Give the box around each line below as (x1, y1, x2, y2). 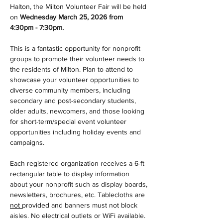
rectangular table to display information (10, 170, 131, 178)
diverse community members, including (10, 86, 132, 94)
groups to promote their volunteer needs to (10, 55, 146, 63)
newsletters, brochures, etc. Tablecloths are (10, 191, 147, 199)
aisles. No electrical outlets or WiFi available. (10, 212, 149, 220)
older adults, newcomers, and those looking (10, 107, 146, 115)
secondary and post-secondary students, (10, 97, 138, 105)
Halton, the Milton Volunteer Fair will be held (10, 2, 148, 10)
